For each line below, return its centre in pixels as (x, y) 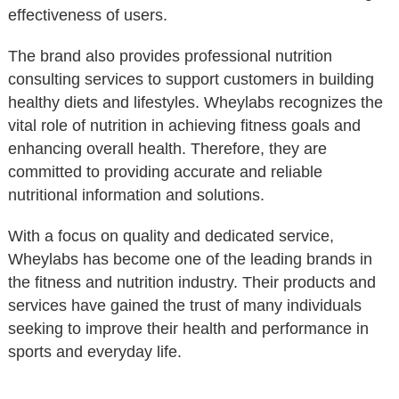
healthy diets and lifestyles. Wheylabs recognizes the (195, 102)
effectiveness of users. (88, 15)
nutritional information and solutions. (136, 195)
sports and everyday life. (95, 352)
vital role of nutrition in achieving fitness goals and (184, 126)
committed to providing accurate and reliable (165, 172)
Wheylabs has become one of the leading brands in (190, 259)
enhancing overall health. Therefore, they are (167, 149)
